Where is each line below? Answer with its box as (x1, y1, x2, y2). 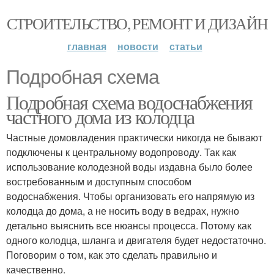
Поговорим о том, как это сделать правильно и (6, 248, 217, 262)
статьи (169, 39, 202, 53)
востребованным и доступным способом (6, 174, 191, 188)
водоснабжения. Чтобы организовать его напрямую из (6, 189, 254, 203)
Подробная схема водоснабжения (6, 89, 253, 115)
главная (67, 39, 106, 53)
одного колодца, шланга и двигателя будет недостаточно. (6, 233, 266, 247)
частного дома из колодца (6, 103, 194, 130)
